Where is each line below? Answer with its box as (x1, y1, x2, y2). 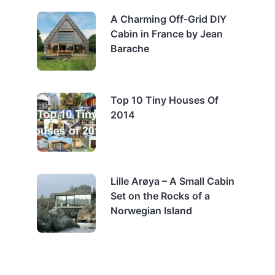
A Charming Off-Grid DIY (110, 13, 227, 26)
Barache (110, 42, 149, 55)
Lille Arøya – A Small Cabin (110, 175, 234, 188)
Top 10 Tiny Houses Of (110, 94, 219, 107)
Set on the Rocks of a (110, 190, 210, 203)
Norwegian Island (110, 204, 192, 217)
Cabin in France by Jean (110, 28, 223, 41)
